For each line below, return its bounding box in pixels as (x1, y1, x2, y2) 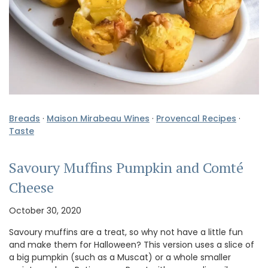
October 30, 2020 (9, 204, 81, 217)
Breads (9, 112, 40, 125)
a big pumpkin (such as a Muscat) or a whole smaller (9, 251, 231, 263)
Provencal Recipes (156, 112, 236, 125)
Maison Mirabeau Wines (47, 112, 150, 125)
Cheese (9, 177, 54, 197)
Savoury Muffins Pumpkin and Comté (9, 157, 243, 177)
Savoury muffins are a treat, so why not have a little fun (9, 226, 243, 238)
